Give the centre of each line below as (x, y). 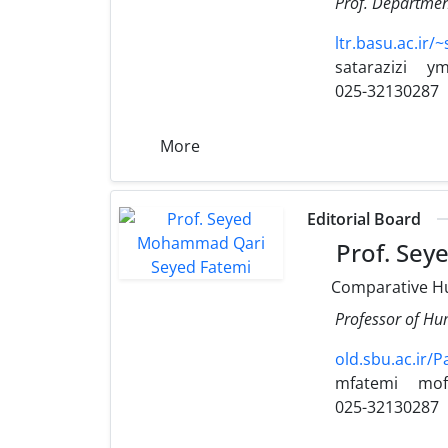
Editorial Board (364, 218)
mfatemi (365, 382)
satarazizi (369, 66)
